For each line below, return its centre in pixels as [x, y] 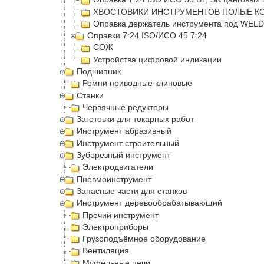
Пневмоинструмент [114, 179]
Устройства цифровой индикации [157, 59]
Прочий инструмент [121, 215]
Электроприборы [115, 227]
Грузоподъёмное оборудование [144, 239]
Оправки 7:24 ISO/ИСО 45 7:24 [147, 36]
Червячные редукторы [126, 107]
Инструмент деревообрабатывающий [150, 203]
